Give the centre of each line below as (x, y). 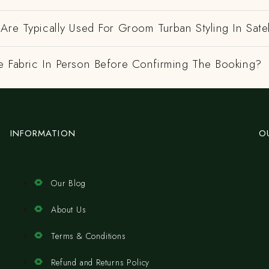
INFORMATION (43, 133)
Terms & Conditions (89, 236)
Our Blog (68, 183)
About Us (69, 210)
